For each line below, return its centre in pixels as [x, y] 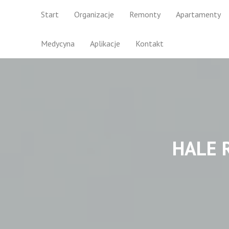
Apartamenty [198, 14]
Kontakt [150, 43]
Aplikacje [105, 43]
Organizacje [94, 14]
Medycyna [58, 43]
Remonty [145, 14]
